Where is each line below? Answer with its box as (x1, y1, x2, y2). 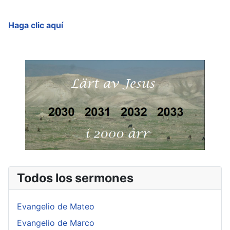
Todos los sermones (17, 170, 133, 186)
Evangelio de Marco (17, 218, 94, 228)
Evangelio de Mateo (17, 201, 94, 212)
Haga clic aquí (8, 20, 63, 31)
